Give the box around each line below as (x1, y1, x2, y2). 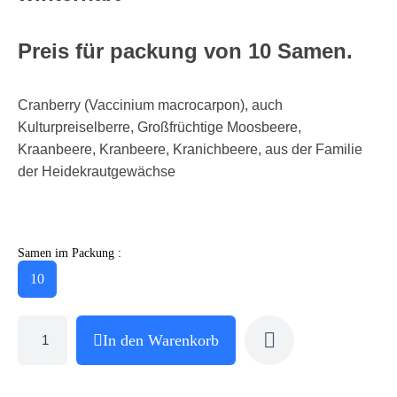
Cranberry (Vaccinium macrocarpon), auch (18, 97, 283, 113)
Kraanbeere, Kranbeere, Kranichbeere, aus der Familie (18, 141, 362, 157)
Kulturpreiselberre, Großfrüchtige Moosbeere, (18, 119, 301, 135)
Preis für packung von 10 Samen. (18, 38, 353, 63)
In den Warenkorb (103, 331, 219, 349)
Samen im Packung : (18, 245, 121, 260)
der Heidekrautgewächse (18, 163, 179, 179)
